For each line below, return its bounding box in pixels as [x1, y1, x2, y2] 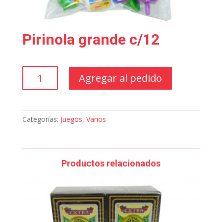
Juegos [60, 114, 82, 124]
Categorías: [22, 114, 60, 124]
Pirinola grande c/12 [22, 31, 160, 49]
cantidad [21, 101, 49, 111]
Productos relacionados [61, 158, 161, 169]
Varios [86, 114, 106, 124]
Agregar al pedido [79, 71, 163, 85]
